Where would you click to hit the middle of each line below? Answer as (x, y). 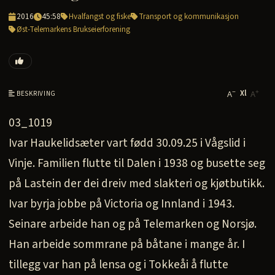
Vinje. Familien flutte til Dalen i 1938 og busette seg (137, 163)
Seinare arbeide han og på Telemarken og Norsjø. (133, 224)
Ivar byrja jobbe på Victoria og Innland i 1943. (122, 204)
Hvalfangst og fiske (100, 17)
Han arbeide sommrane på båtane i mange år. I (127, 244)
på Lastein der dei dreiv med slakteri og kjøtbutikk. (137, 184)
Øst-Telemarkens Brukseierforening (73, 29)
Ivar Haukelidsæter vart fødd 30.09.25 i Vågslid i (127, 143)
